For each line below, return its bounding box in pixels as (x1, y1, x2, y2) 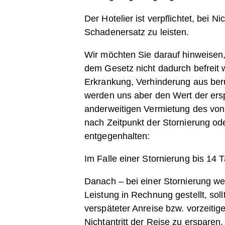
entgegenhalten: (84, 131, 150, 141)
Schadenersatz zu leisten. (84, 27, 189, 37)
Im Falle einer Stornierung (84, 154, 192, 164)
